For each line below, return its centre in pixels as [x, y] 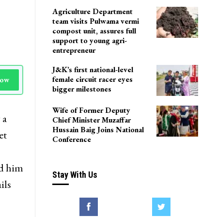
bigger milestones [82, 89]
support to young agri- [89, 41]
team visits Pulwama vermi [95, 21]
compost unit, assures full [94, 31]
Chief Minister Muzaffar [91, 120]
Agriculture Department [92, 12]
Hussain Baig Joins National [98, 129]
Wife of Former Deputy [91, 110]
